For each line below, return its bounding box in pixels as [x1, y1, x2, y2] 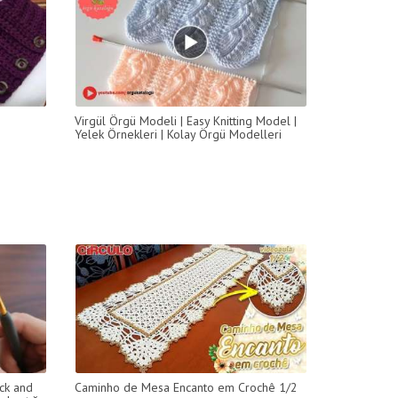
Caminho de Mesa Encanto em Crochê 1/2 [74, 378, 298, 395]
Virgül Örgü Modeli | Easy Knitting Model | [74, 112, 297, 129]
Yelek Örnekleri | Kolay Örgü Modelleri [74, 125, 282, 142]
